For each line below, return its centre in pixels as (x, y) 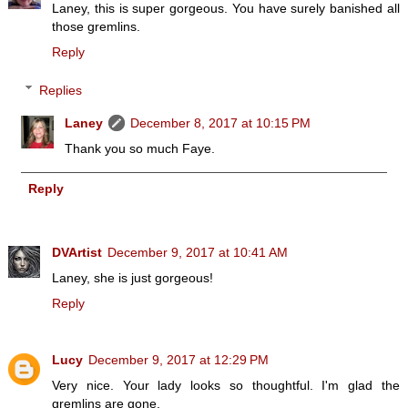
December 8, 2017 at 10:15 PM (221, 122)
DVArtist (77, 252)
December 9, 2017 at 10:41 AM (198, 252)
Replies (61, 90)
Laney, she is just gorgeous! (133, 277)
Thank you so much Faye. (140, 148)
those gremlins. (96, 26)
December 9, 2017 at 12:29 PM (178, 359)
